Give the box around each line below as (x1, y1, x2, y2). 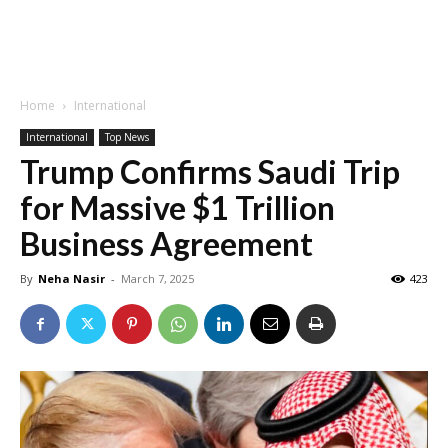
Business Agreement (20, 224, 313, 263)
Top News (105, 130, 149, 144)
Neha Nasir (38, 271, 105, 286)
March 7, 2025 (121, 271, 194, 286)
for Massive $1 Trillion (20, 188, 335, 227)
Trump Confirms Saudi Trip (20, 152, 400, 191)
